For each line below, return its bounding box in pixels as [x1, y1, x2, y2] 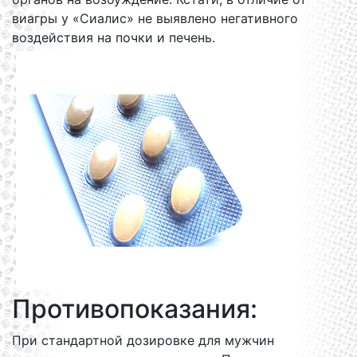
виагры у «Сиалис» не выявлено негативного [12, 10, 298, 26]
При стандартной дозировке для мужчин [12, 332, 274, 348]
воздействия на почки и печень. [12, 29, 215, 45]
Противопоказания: [12, 293, 257, 324]
